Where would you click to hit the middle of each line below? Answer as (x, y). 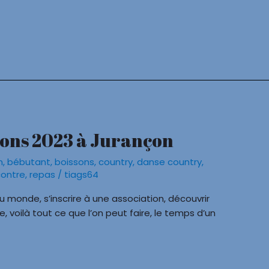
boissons (75, 162)
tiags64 (82, 175)
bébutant (29, 162)
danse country (170, 162)
